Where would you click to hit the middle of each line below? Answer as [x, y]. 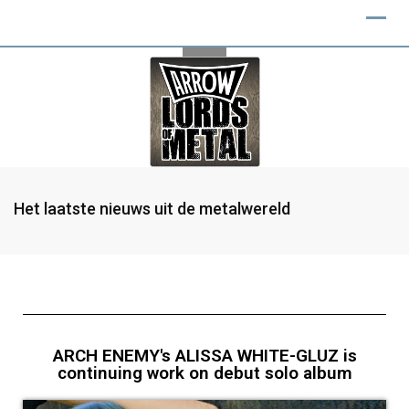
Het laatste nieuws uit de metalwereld [152, 209]
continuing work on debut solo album [204, 373]
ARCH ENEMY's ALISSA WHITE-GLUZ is [204, 356]
